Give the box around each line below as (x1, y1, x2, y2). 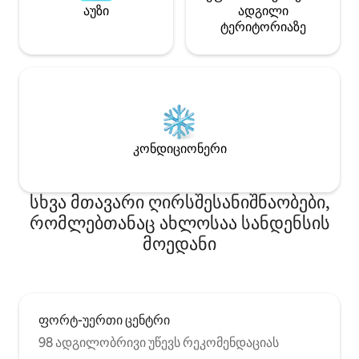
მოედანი (143, 232, 216, 256)
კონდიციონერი (132, 140, 227, 158)
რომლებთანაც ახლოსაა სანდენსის (29, 212, 330, 236)
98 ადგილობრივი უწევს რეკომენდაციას (38, 334, 279, 352)
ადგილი (237, 2, 288, 20)
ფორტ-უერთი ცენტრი (38, 312, 170, 329)
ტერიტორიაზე (220, 18, 306, 36)
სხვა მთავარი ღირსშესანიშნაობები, (30, 191, 329, 215)
